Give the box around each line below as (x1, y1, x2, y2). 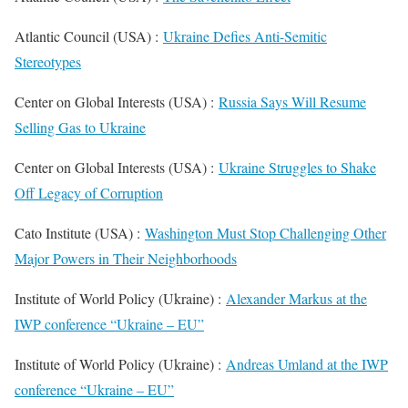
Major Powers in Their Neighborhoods (15, 249, 237, 268)
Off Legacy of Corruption (15, 183, 163, 202)
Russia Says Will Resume (219, 92, 366, 111)
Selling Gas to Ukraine (15, 117, 146, 137)
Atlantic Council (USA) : (15, 26, 163, 46)
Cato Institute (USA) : (15, 223, 145, 242)
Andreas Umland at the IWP (226, 354, 388, 373)
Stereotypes (15, 52, 81, 71)
